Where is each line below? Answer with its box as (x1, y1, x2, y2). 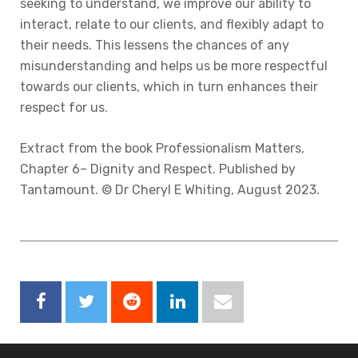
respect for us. (20, 100, 108, 115)
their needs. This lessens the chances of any (20, 38, 289, 53)
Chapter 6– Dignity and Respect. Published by (20, 161, 296, 177)
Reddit (132, 325, 172, 340)
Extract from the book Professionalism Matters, (20, 141, 304, 156)
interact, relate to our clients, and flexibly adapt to (20, 17, 324, 32)
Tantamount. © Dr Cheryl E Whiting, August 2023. (20, 182, 320, 197)
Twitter (86, 325, 130, 340)
